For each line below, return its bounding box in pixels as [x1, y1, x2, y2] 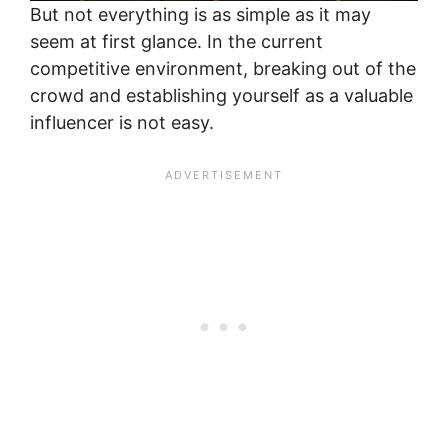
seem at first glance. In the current [30, 30, 323, 52]
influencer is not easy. [30, 111, 219, 133]
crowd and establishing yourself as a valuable [30, 84, 413, 106]
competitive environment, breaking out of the [30, 57, 416, 79]
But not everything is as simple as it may [30, 3, 371, 25]
